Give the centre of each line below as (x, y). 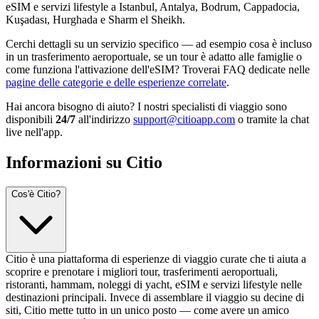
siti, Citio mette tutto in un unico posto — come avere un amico (147, 310)
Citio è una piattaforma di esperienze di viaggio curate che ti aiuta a (156, 258)
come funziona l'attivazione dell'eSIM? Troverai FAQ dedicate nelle (158, 69)
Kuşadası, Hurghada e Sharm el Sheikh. (95, 19)
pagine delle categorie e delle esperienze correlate (116, 82)
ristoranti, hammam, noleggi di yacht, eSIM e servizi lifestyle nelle (154, 284)
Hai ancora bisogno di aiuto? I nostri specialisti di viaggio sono (146, 106)
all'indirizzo (104, 119)
